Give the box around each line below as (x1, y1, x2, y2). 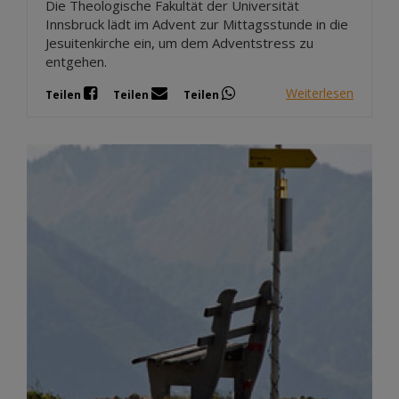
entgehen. (45, 52, 107, 70)
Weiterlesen (286, 85, 354, 102)
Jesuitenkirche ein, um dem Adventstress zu (45, 33, 313, 52)
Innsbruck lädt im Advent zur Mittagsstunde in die (45, 14, 348, 33)
